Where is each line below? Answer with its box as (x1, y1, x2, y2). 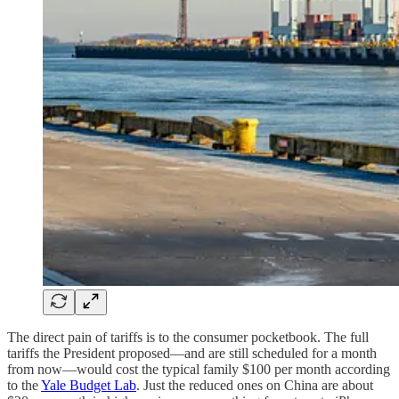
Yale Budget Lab (41, 377, 136, 393)
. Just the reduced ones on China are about (136, 377, 373, 393)
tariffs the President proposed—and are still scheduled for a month (7, 345, 377, 361)
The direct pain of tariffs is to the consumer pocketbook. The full (7, 329, 369, 345)
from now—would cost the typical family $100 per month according (7, 361, 390, 377)
